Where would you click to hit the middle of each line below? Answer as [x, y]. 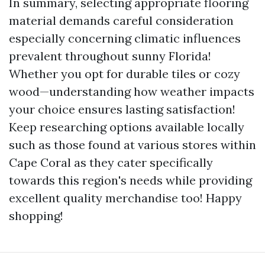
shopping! [36, 216]
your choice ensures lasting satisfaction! [122, 109]
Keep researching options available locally [127, 127]
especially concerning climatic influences [125, 38]
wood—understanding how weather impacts [132, 91]
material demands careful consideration [121, 20]
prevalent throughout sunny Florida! [110, 56]
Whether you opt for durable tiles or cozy [125, 74]
